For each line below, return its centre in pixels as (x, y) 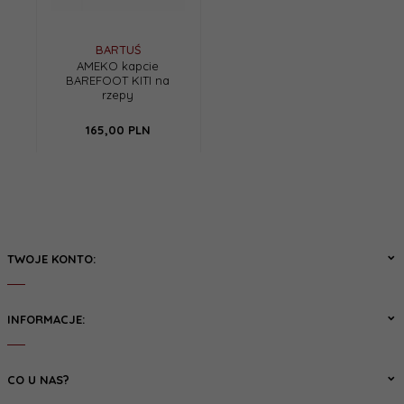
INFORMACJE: (46, 320)
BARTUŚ (118, 50)
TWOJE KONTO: (51, 259)
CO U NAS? (38, 380)
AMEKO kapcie (118, 66)
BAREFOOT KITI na (118, 81)
